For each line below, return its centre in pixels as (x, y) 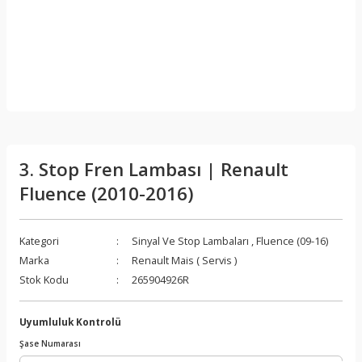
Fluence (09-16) (292, 240)
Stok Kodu (44, 279)
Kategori (39, 240)
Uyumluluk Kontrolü (70, 321)
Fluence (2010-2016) (107, 193)
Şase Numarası (50, 343)
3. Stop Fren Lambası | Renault (154, 169)
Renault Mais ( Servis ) (184, 260)
